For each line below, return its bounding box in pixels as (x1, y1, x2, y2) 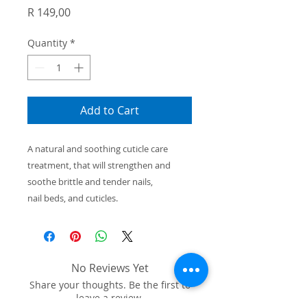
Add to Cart (80, 103, 139, 119)
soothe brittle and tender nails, (27, 175, 153, 188)
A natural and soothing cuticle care (27, 143, 168, 156)
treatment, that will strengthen (27, 159, 155, 172)
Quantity (27, 36, 67, 50)
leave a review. (76, 291, 143, 305)
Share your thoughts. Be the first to (29, 278, 191, 292)
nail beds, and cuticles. (27, 192, 118, 205)
